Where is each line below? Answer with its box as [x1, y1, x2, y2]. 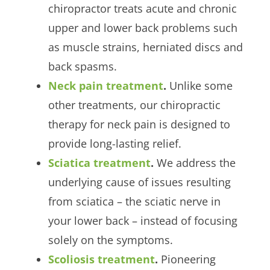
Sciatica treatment [48, 155, 151, 170]
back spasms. [48, 58, 117, 74]
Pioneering [157, 251, 216, 266]
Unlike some [166, 78, 233, 93]
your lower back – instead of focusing [48, 213, 237, 228]
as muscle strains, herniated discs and [48, 39, 243, 54]
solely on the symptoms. [48, 232, 173, 247]
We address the [153, 155, 236, 170]
